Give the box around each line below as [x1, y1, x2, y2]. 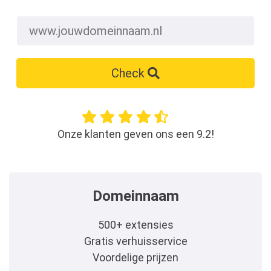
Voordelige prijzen [93, 251, 178, 264]
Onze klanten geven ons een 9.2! [57, 128, 214, 140]
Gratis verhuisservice [83, 235, 188, 247]
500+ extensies [97, 218, 174, 231]
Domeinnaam [92, 188, 179, 204]
